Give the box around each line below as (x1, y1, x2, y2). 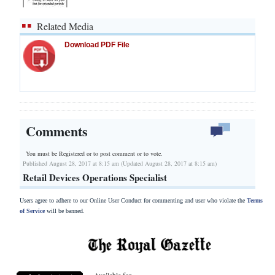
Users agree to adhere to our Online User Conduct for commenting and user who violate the (20, 196, 247, 204)
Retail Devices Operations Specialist (23, 170, 167, 184)
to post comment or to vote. (93, 149, 163, 158)
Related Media (37, 20, 93, 33)
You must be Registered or (26, 149, 93, 158)
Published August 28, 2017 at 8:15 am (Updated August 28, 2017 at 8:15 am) (23, 158, 217, 168)
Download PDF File (64, 41, 130, 49)
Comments (26, 121, 88, 141)
